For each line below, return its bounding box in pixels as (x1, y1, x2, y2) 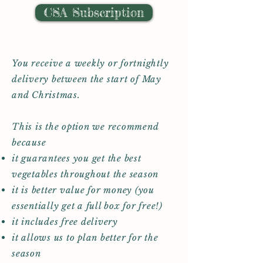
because (12, 137, 46, 148)
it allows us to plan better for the (12, 232, 159, 243)
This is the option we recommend (12, 121, 159, 132)
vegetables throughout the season (12, 168, 159, 180)
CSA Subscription (44, 5, 144, 20)
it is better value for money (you (12, 184, 154, 195)
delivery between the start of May (12, 73, 161, 85)
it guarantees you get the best (12, 153, 141, 164)
